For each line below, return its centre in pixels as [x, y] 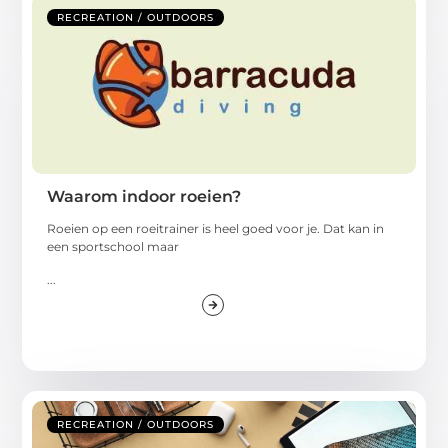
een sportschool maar [113, 247]
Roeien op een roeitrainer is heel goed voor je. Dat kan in [216, 229]
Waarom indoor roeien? [144, 197]
